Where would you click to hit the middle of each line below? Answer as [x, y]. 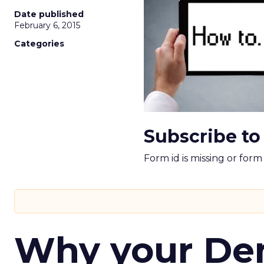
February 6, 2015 [47, 25]
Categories [39, 44]
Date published [49, 14]
